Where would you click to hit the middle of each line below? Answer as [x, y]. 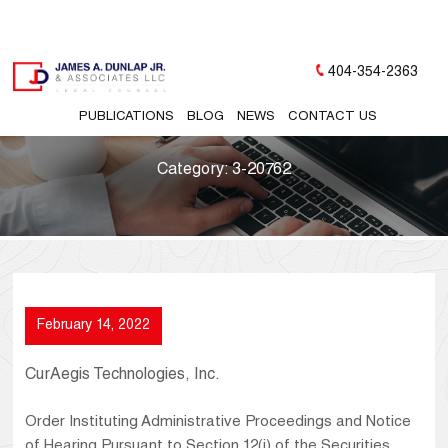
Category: [194, 170]
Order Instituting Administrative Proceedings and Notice [218, 423]
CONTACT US [333, 117]
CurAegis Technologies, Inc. [123, 376]
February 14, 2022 [94, 326]
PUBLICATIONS [127, 117]
